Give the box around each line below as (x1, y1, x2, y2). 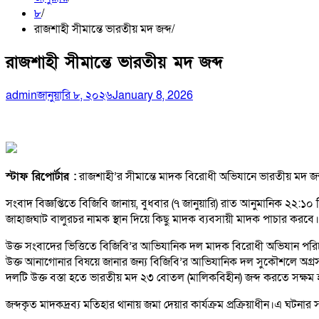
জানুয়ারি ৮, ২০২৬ (37, 87, 113, 103)
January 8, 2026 (113, 87, 193, 103)
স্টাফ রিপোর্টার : (6, 168, 76, 184)
